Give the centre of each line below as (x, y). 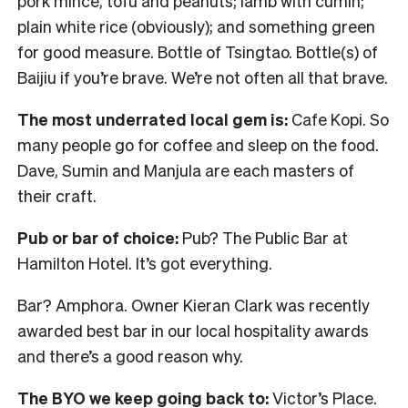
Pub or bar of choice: (98, 238)
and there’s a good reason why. (130, 356)
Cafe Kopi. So (338, 119)
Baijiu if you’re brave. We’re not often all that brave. (203, 77)
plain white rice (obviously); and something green (196, 26)
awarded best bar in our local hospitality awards (193, 331)
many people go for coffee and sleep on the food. (198, 145)
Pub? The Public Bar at (263, 238)
